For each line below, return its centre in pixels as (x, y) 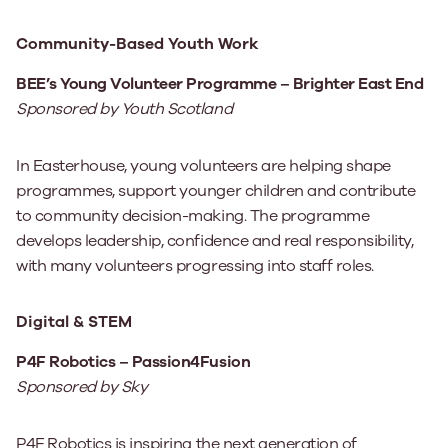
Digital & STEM (74, 322)
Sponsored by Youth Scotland (124, 109)
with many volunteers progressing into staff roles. (195, 266)
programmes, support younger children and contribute (216, 191)
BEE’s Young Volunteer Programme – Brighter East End (220, 84)
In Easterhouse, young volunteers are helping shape (203, 166)
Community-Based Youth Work (137, 44)
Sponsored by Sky (82, 387)
